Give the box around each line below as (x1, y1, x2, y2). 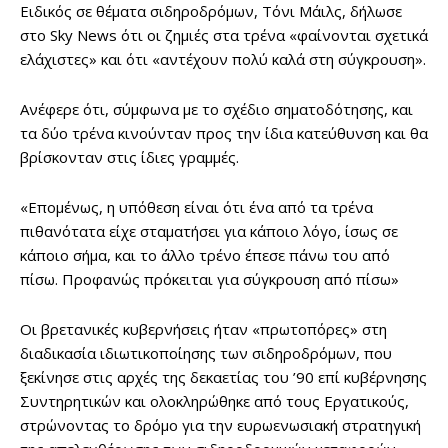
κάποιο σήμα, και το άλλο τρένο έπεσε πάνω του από (20, 245, 390, 266)
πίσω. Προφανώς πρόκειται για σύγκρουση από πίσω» (20, 269, 399, 290)
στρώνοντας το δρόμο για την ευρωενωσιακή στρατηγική (20, 415, 421, 436)
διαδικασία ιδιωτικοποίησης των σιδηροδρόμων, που (20, 343, 392, 364)
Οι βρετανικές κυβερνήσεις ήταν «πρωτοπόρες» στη (20, 319, 387, 340)
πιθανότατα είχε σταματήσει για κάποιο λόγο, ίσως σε (20, 221, 398, 242)
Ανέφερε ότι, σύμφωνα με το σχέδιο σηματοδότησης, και (20, 99, 413, 120)
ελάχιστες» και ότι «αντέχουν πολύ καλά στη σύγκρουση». (20, 49, 426, 70)
